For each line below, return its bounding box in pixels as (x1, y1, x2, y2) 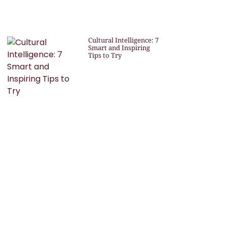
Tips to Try (88, 51, 122, 60)
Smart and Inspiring (88, 43, 150, 53)
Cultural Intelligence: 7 (88, 35, 159, 45)
